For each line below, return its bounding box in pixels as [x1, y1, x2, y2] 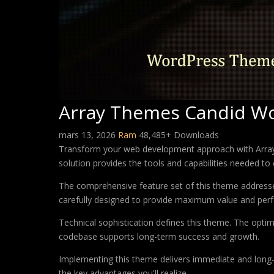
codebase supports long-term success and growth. [59, 231, 259, 242]
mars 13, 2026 [59, 129, 118, 141]
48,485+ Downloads [139, 129, 219, 141]
